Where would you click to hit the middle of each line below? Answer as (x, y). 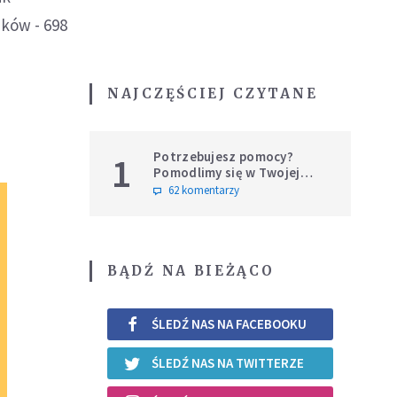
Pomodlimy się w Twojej (227, 172)
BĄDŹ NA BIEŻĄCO (191, 270)
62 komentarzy (204, 190)
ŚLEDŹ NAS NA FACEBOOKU (229, 324)
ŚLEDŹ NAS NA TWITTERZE (228, 363)
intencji (177, 188)
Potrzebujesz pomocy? (223, 156)
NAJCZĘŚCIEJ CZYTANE (213, 93)
